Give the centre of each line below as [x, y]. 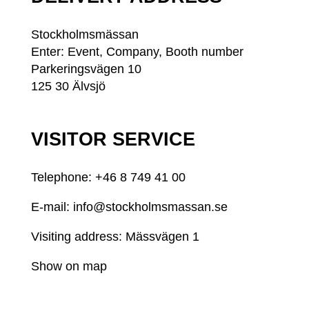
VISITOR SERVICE [113, 140]
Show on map [69, 267]
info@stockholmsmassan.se [150, 207]
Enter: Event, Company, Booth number [137, 51]
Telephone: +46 [75, 178]
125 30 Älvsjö [68, 86]
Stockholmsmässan [84, 34]
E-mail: [52, 207]
